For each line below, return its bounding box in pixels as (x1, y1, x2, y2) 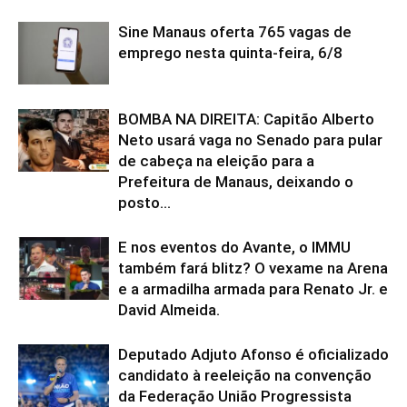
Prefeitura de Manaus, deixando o (118, 172, 353, 191)
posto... (118, 193, 171, 212)
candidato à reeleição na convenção (118, 365, 372, 384)
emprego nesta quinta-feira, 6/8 (118, 43, 342, 62)
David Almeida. (118, 300, 220, 319)
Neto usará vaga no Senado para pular (118, 130, 382, 149)
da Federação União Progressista (118, 386, 352, 405)
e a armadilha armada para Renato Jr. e (118, 279, 388, 298)
